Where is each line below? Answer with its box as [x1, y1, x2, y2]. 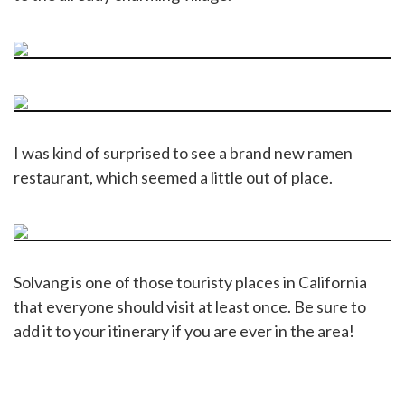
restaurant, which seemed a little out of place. [14, 166, 333, 187]
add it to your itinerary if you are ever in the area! [14, 320, 354, 341]
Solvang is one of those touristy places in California [14, 271, 367, 292]
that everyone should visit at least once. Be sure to [14, 296, 366, 316]
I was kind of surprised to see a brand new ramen [14, 142, 353, 163]
